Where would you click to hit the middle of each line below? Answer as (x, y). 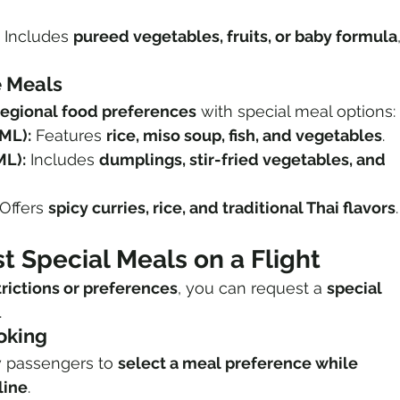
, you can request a (252, 288)
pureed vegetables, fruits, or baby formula (235, 37)
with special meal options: (296, 112)
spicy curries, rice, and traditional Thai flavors (222, 208)
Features (69, 136)
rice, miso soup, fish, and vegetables (244, 136)
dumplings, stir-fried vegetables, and (244, 160)
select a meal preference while (240, 363)
